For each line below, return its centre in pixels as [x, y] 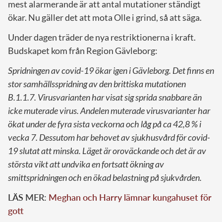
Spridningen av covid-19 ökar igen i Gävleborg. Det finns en [111, 70]
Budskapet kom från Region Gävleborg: [83, 50]
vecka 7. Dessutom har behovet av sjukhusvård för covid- [109, 137]
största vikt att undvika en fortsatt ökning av [86, 164]
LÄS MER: [28, 197]
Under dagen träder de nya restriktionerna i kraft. [102, 37]
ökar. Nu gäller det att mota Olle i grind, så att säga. [105, 17]
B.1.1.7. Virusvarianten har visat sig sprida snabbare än [105, 97]
